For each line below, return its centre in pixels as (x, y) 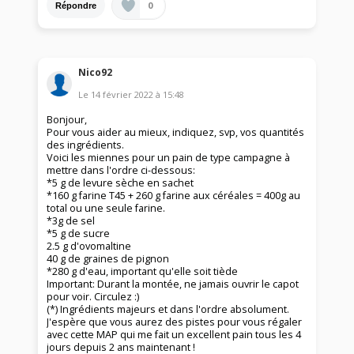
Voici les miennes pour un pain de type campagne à (169, 157)
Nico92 (96, 72)
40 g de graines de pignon (108, 258)
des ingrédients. (86, 145)
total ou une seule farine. (106, 208)
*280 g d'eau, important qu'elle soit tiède (143, 271)
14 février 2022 (122, 94)
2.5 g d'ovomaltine (89, 246)
